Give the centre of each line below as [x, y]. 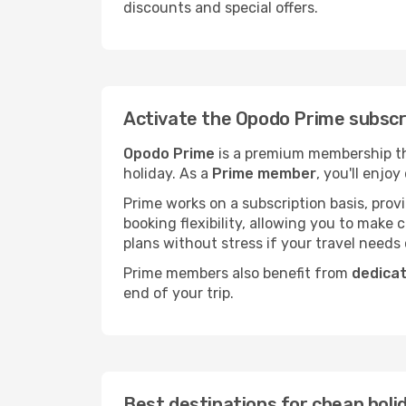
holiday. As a [168, 174]
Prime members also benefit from [237, 273]
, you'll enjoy [360, 174]
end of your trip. [179, 293]
